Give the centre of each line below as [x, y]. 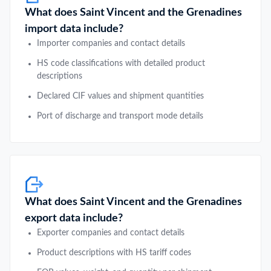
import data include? [74, 29]
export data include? [74, 218]
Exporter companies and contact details [111, 233]
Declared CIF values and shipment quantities [120, 96]
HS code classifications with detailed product [121, 63]
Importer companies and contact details [111, 43]
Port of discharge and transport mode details [120, 116]
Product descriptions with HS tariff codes [114, 253]
